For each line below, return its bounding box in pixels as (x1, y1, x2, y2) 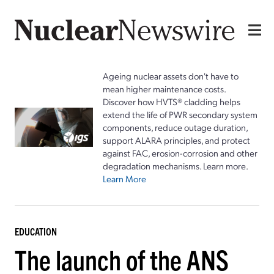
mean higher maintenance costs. (103, 82, 226, 95)
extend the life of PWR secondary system (103, 108, 257, 120)
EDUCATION (15, 224, 57, 237)
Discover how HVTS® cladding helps (103, 95, 240, 108)
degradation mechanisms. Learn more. (103, 159, 248, 172)
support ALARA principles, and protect (103, 133, 250, 146)
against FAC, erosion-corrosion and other (103, 146, 257, 159)
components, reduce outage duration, (103, 120, 248, 133)
